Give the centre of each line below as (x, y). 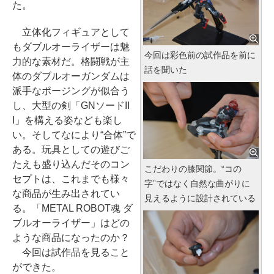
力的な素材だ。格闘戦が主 (71, 61)
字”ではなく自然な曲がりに (197, 183)
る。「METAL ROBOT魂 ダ (72, 208)
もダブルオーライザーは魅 (71, 47)
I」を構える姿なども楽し (67, 120)
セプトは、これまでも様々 (71, 179)
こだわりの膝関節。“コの (193, 169)
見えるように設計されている (200, 198)
